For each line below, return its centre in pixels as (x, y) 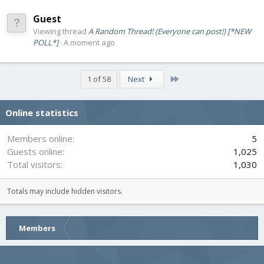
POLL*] (46, 42)
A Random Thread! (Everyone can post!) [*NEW (170, 31)
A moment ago (89, 42)
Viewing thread (61, 31)
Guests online (35, 151)
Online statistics (42, 112)
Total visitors (34, 164)
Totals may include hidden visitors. (65, 191)
